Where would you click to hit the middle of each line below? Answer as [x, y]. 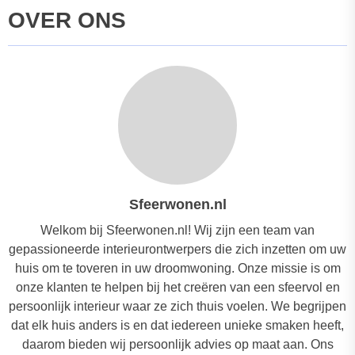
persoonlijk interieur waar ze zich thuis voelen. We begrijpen [177, 307]
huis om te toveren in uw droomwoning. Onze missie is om [177, 269]
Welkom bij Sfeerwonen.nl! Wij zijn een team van [177, 231]
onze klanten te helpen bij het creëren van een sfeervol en [177, 288]
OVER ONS [67, 21]
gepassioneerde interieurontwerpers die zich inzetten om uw [177, 250]
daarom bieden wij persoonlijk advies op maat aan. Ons [177, 345]
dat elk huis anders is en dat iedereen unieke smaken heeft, [177, 326]
